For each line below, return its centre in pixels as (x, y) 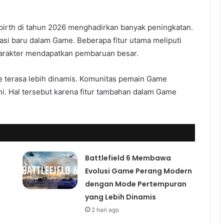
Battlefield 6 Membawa (128, 158)
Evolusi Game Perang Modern (138, 171)
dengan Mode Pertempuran (135, 184)
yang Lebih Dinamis (120, 197)
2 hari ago (105, 209)
